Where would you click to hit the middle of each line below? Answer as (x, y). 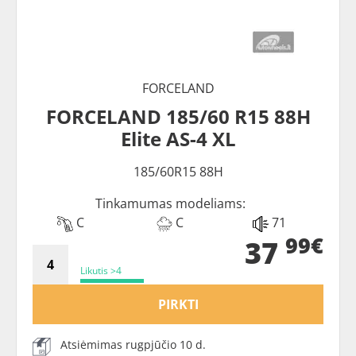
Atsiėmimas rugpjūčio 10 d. (133, 345)
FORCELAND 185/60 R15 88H (178, 117)
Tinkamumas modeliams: (170, 204)
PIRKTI (178, 305)
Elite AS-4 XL (178, 139)
